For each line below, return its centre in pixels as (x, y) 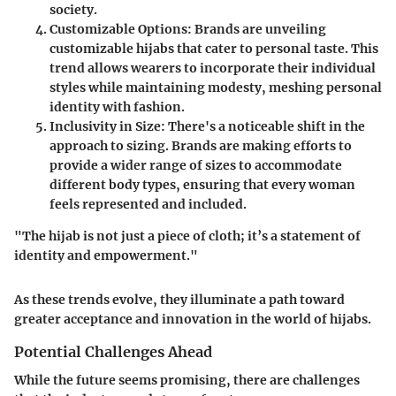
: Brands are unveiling (257, 29)
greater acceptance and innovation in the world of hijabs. (193, 319)
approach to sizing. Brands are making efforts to (201, 145)
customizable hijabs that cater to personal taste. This (214, 48)
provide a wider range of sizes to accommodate (196, 165)
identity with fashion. (117, 107)
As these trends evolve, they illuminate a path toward (179, 299)
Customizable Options (118, 29)
